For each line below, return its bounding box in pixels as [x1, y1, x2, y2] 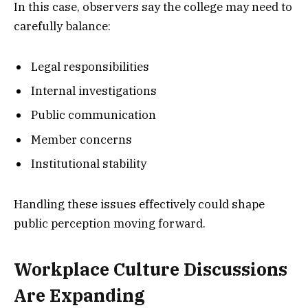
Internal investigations [31, 82, 157, 98]
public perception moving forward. [14, 215, 206, 231]
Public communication [31, 107, 156, 123]
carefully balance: [14, 18, 111, 34]
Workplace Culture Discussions [14, 258, 287, 281]
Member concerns [31, 131, 132, 147]
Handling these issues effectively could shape [14, 196, 265, 212]
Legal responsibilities [31, 58, 149, 74]
